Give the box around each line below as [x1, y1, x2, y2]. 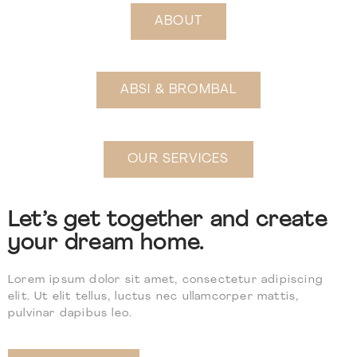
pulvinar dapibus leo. [8, 307, 133, 320]
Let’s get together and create [8, 210, 328, 232]
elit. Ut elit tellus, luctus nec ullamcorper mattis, [8, 290, 300, 303]
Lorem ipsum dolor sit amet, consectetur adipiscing [8, 273, 324, 286]
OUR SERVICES [127, 152, 229, 166]
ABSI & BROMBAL [120, 84, 237, 97]
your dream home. [8, 233, 205, 255]
